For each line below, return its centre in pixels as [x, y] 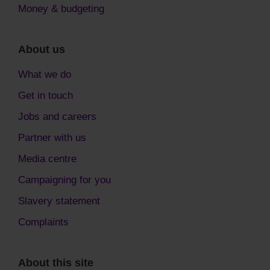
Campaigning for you [64, 180]
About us [42, 50]
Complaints [43, 222]
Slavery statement [59, 201]
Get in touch [46, 96]
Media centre [47, 159]
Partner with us [52, 138]
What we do [45, 74]
